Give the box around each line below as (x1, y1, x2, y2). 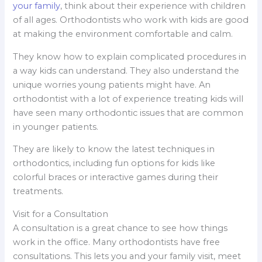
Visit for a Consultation (13, 208, 109, 219)
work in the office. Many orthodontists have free (13, 236, 220, 247)
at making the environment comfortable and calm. (13, 29, 233, 40)
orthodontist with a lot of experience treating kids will (13, 93, 244, 104)
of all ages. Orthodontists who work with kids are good (13, 15, 249, 26)
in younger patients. (13, 121, 99, 132)
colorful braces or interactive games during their (13, 172, 219, 183)
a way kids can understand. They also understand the (13, 65, 240, 76)
